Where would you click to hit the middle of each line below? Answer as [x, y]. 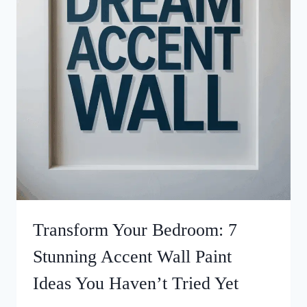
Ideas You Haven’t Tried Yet [136, 284]
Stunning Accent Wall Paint [132, 257]
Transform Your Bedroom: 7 [135, 230]
